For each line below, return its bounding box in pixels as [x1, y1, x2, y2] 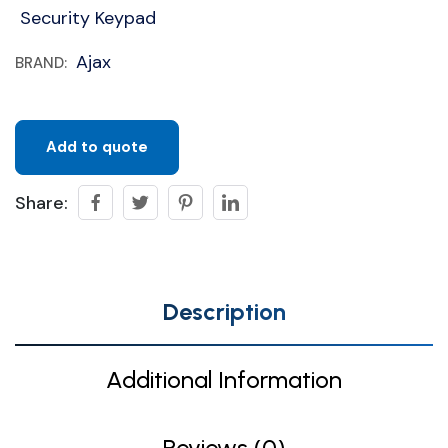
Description [162, 297, 286, 326]
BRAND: [15, 53, 71, 73]
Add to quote [46, 137, 148, 157]
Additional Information [106, 365, 342, 394]
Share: [15, 190, 68, 215]
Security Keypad [20, 6, 156, 30]
